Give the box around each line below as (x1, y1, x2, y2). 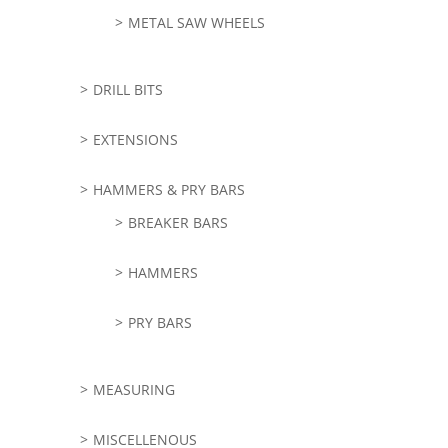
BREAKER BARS (127, 212, 228, 232)
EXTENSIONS (92, 129, 178, 149)
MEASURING (92, 379, 175, 399)
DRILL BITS (92, 79, 163, 99)
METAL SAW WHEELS (127, 12, 265, 32)
